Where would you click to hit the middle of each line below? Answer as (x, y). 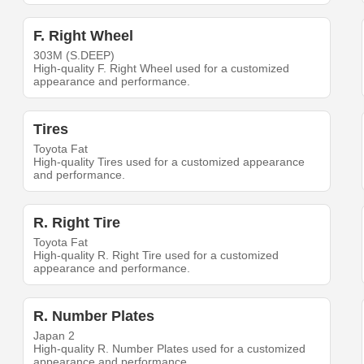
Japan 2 (54, 335)
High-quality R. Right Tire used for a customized (156, 255)
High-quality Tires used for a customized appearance (169, 161)
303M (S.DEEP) (74, 55)
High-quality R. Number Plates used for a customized (170, 348)
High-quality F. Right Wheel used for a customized (162, 68)
